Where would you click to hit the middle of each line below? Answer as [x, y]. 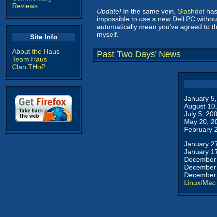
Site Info [44, 37]
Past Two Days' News [139, 54]
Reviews [25, 6]
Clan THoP [29, 67]
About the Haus [36, 51]
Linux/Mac [200, 183]
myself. [108, 34]
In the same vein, [149, 11]
